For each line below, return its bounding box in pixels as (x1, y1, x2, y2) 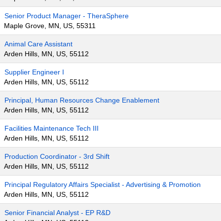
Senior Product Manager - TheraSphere (4, 12, 129, 20)
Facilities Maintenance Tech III (4, 124, 99, 132)
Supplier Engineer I (4, 68, 64, 76)
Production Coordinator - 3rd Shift (4, 152, 110, 160)
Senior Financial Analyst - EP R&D (4, 209, 110, 217)
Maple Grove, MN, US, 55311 (4, 22, 96, 30)
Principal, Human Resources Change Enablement (4, 96, 159, 104)
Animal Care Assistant (4, 40, 73, 48)
